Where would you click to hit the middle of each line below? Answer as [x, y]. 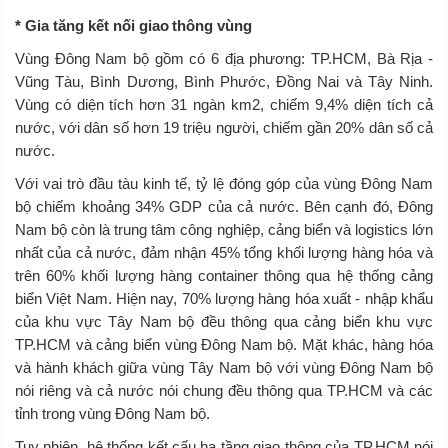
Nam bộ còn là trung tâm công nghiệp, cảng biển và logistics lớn [224, 229]
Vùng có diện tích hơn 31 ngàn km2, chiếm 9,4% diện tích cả [224, 104]
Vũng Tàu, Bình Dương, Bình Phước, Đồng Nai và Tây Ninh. [224, 81]
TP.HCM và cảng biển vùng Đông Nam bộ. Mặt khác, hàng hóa [224, 344]
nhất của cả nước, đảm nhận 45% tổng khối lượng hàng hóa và [224, 252]
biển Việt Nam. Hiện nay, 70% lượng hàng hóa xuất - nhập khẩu [224, 298]
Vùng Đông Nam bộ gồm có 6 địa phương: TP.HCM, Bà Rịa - [224, 58]
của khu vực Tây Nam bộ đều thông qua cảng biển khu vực [224, 321]
